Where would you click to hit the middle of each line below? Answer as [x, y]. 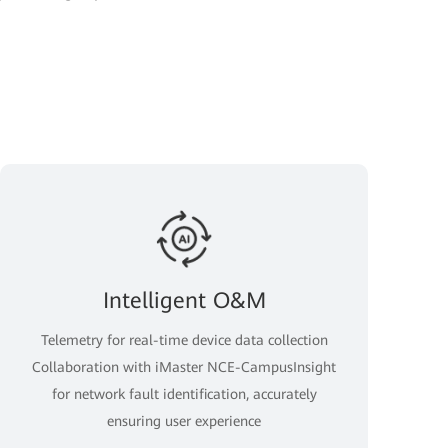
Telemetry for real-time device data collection [184, 339]
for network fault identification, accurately [184, 393]
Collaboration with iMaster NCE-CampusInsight [184, 366]
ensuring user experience [184, 420]
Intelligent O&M [184, 300]
